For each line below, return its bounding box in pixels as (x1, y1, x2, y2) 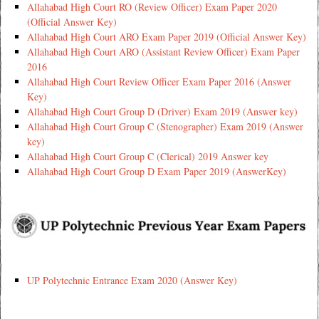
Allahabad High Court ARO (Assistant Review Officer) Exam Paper (26, 44, 300, 58)
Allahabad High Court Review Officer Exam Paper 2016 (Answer (26, 74, 291, 88)
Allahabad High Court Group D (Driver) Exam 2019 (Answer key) (26, 104, 298, 118)
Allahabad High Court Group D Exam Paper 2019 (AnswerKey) (26, 164, 286, 178)
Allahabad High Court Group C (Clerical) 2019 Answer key (26, 149, 268, 163)
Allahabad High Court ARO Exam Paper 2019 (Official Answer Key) (26, 29, 306, 43)
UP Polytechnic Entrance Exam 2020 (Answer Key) (26, 273, 237, 287)
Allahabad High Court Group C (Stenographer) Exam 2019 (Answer (26, 119, 303, 133)
